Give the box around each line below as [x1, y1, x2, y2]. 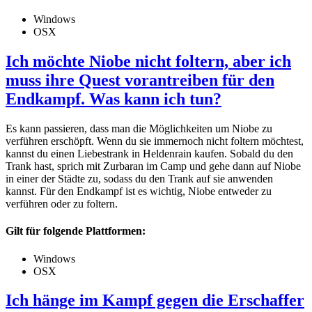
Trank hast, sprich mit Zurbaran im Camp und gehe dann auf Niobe [6, 160, 301, 172]
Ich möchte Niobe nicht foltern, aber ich [6, 52, 291, 71]
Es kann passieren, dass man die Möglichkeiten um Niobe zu [6, 123, 272, 134]
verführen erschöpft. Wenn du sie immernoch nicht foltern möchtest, [6, 135, 304, 147]
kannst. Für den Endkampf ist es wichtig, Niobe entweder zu [6, 185, 272, 197]
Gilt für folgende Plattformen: [6, 225, 146, 237]
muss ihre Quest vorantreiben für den [6, 71, 274, 90]
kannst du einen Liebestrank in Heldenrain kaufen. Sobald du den [6, 148, 293, 159]
